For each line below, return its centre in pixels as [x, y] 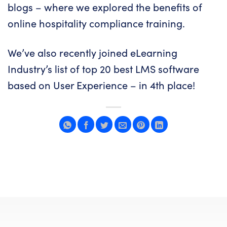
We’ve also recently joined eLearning [92, 53]
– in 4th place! [161, 85]
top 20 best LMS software [141, 69]
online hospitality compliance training [95, 23]
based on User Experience [68, 85]
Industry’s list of [45, 69]
